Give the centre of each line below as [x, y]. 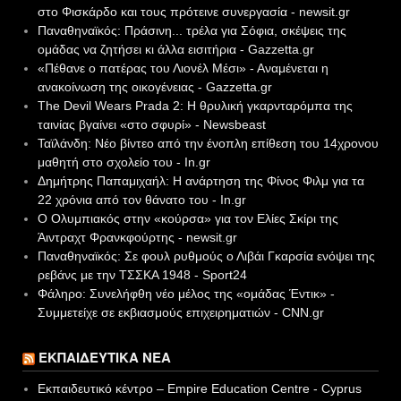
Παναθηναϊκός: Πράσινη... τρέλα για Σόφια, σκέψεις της [192, 31]
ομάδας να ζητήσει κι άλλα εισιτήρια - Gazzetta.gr [175, 50]
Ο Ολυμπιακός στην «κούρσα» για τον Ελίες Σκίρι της [188, 219]
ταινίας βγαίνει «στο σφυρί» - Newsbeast [151, 125]
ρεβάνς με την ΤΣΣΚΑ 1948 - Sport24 [142, 275]
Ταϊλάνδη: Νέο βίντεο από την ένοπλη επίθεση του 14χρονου [208, 144]
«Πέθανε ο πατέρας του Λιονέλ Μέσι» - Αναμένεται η [183, 68]
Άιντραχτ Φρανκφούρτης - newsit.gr [137, 238]
